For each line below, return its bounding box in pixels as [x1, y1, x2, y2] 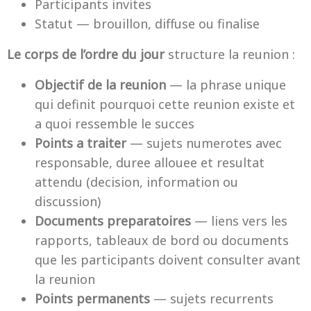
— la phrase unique [166, 76, 286, 93]
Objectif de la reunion [35, 76, 166, 93]
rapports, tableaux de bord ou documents [35, 232, 289, 249]
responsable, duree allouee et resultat [35, 154, 264, 171]
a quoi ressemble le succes [35, 115, 194, 132]
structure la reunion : [165, 46, 295, 62]
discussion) [35, 193, 101, 210]
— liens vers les [191, 212, 287, 229]
